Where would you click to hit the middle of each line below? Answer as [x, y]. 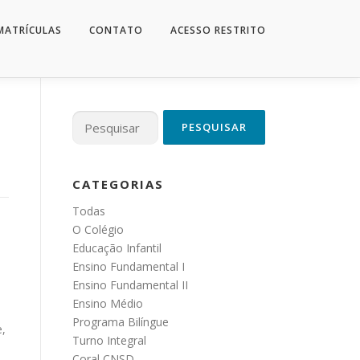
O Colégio [98, 229]
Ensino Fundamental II [130, 285]
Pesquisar [97, 119]
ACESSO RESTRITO [218, 30]
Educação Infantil [117, 248]
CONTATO [116, 30]
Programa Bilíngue [121, 322]
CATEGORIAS [118, 184]
